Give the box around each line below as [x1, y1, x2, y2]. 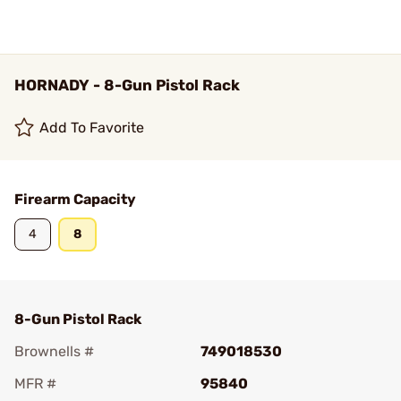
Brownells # [14, 343, 94, 360]
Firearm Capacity [14, 191, 136, 208]
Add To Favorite [39, 119, 145, 136]
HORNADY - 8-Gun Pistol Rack [14, 76, 240, 94]
